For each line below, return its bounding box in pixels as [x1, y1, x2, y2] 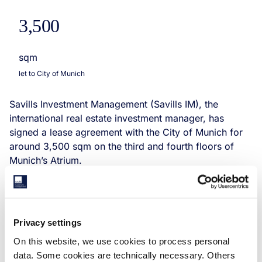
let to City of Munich [19, 69, 85, 78]
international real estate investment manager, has [9, 112, 224, 124]
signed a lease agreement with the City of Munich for [9, 126, 243, 138]
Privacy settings [13, 218, 81, 228]
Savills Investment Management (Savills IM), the [9, 98, 218, 110]
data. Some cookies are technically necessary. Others [13, 250, 235, 260]
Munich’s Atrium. [9, 154, 82, 166]
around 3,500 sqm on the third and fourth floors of [9, 140, 234, 152]
